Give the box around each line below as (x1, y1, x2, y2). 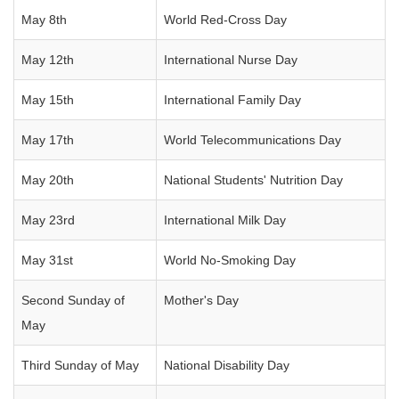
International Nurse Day (164, 53, 297, 67)
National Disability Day (164, 358, 289, 372)
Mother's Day (164, 293, 239, 307)
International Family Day (164, 93, 301, 107)
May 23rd (21, 213, 75, 227)
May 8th (21, 12, 67, 27)
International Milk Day (164, 213, 286, 227)
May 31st (21, 253, 73, 267)
